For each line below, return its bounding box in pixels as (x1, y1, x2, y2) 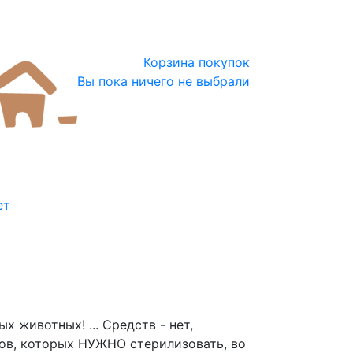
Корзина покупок (143, 54, 250, 70)
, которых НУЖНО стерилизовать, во (13, 336, 246, 351)
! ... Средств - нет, (82, 317, 193, 333)
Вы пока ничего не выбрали (77, 73, 250, 89)
